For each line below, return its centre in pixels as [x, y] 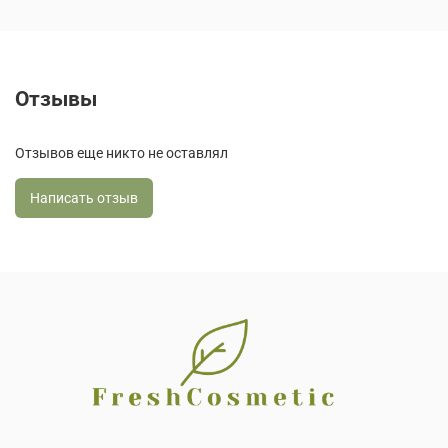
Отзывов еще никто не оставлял [121, 153]
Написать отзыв [84, 198]
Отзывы [56, 99]
